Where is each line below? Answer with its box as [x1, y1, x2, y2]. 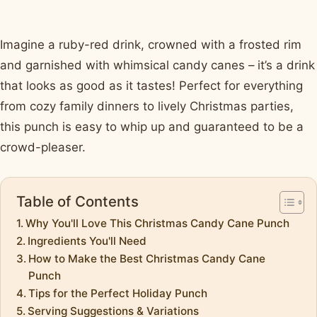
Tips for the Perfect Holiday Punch [28, 286, 208, 300]
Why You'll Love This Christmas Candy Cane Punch [25, 216, 290, 230]
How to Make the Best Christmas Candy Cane [28, 251, 266, 265]
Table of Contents [16, 192, 139, 210]
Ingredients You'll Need [28, 234, 147, 248]
